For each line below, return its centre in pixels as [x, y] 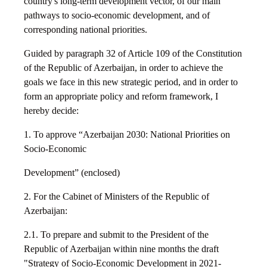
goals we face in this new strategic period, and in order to [131, 82]
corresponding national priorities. [86, 30]
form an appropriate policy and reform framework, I [121, 97]
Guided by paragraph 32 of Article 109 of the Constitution [133, 54]
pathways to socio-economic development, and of [117, 15]
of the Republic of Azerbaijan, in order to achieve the [123, 68]
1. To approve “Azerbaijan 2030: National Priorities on [127, 135]
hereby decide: [51, 111]
